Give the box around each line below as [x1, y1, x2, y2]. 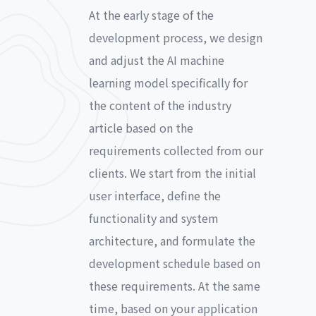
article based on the [89, 119, 193, 136]
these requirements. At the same [89, 277, 260, 294]
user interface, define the [89, 187, 221, 204]
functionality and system [89, 209, 219, 226]
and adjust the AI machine [89, 51, 224, 68]
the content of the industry [89, 97, 231, 114]
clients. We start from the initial [89, 164, 256, 181]
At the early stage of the [89, 6, 214, 23]
